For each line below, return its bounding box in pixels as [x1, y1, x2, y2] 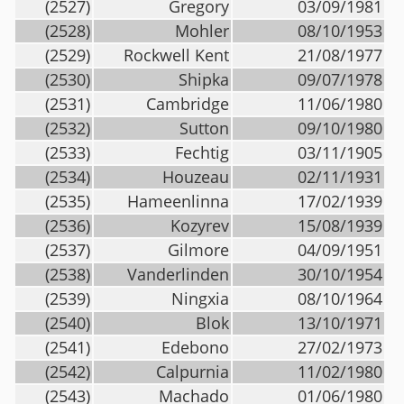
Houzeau [162, 166, 229, 188]
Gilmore [168, 239, 229, 261]
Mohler [175, 20, 229, 41]
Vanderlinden [127, 263, 229, 285]
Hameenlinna [127, 190, 229, 212]
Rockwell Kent [124, 44, 229, 66]
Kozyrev [170, 215, 229, 236]
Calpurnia [156, 361, 229, 382]
